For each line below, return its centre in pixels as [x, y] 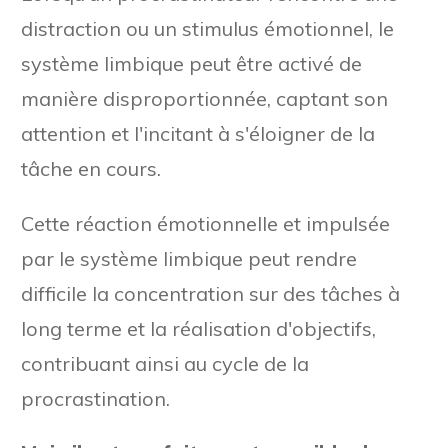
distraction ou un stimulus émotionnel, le [207, 28]
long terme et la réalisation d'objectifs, [198, 328]
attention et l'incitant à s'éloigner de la [198, 133]
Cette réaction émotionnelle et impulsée [205, 223]
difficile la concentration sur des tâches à [210, 293]
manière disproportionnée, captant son [204, 98]
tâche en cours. [91, 168]
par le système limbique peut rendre [189, 258]
